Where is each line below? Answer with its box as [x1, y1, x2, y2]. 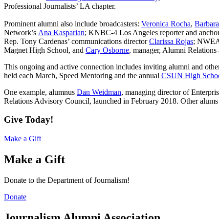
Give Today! [4, 114, 53, 125]
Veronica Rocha [141, 19, 191, 28]
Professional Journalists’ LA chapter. [4, 1, 116, 10]
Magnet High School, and [4, 45, 86, 54]
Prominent [4, 19, 36, 28]
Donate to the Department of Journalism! [4, 175, 130, 184]
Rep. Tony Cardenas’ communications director [4, 37, 149, 45]
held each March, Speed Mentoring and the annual [4, 71, 161, 80]
